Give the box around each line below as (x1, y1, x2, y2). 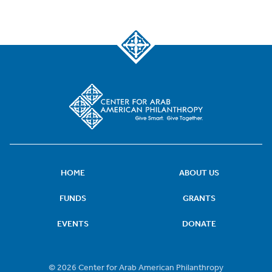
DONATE (182, 218, 216, 229)
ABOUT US (179, 167, 219, 178)
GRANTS (183, 192, 216, 204)
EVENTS (57, 218, 89, 229)
